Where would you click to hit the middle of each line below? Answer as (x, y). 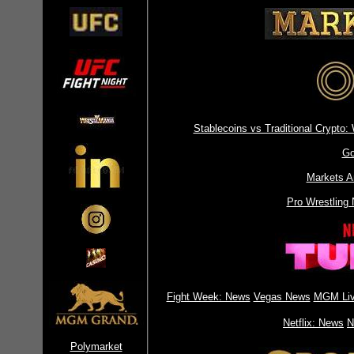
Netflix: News (313, 323)
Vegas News (282, 297)
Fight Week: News (208, 297)
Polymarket (96, 346)
